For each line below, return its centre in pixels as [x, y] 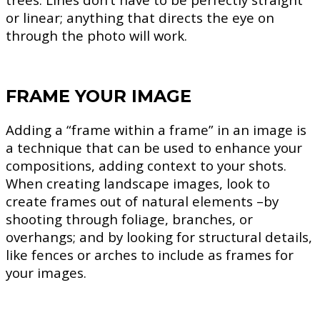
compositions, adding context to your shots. [146, 165]
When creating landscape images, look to [138, 183]
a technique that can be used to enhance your [154, 147]
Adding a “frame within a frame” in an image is [156, 129]
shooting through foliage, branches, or [129, 219]
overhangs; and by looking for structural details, [159, 236]
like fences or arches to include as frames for [150, 254]
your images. [46, 272]
